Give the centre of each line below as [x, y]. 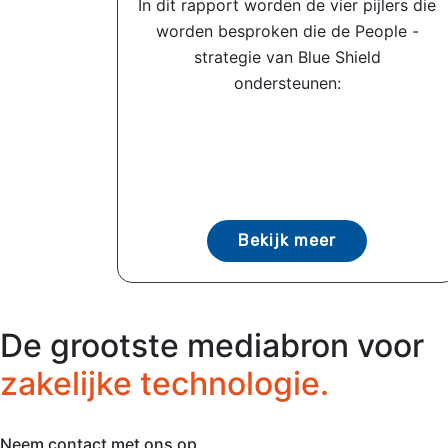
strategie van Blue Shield [287, 56]
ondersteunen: [287, 82]
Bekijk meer [287, 240]
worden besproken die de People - [287, 30]
